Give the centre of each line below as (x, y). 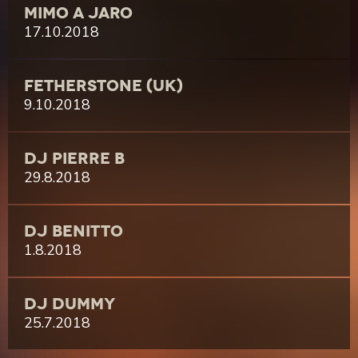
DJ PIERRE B (74, 158)
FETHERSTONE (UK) (103, 86)
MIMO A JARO (78, 13)
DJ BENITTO (74, 231)
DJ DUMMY (70, 304)
